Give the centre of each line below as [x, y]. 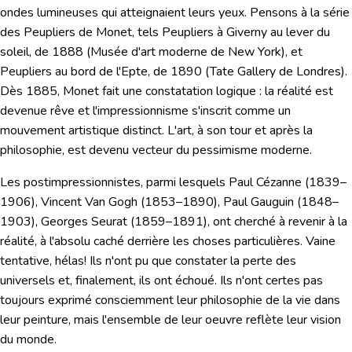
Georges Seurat [86, 222]
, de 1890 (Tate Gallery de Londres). [247, 72]
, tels [147, 33]
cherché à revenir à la [291, 222]
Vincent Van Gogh [89, 202]
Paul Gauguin [258, 202]
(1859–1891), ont [182, 222]
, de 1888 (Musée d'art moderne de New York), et [166, 52]
